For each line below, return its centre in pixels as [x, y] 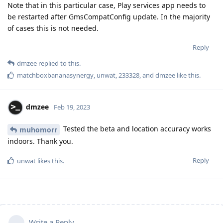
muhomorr [38, 130]
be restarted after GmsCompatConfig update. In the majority [109, 17]
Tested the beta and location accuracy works [136, 129]
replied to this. [59, 63]
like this [187, 75]
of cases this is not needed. [53, 28]
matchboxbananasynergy [55, 75]
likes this [49, 161]
